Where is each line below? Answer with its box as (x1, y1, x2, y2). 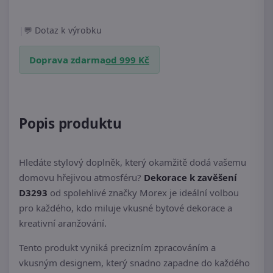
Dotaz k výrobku (35, 24, 102, 36)
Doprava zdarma (29, 54, 105, 66)
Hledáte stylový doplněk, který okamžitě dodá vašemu (19, 156, 246, 169)
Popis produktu (19, 114, 122, 133)
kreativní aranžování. (19, 217, 107, 230)
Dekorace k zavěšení (144, 171, 237, 184)
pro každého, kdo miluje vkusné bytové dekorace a (19, 202, 232, 214)
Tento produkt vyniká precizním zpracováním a (19, 241, 216, 254)
